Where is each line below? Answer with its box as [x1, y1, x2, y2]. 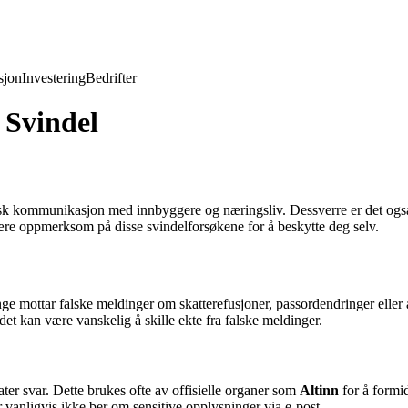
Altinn [300, 382, 339, 399]
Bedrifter [86, 70, 137, 86]
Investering [22, 70, 86, 86]
